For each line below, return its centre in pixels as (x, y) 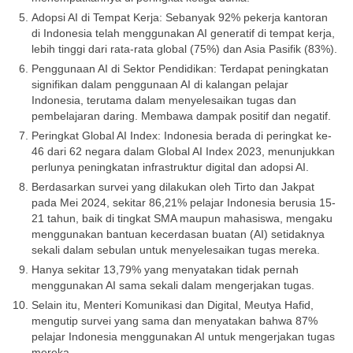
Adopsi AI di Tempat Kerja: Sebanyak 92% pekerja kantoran (180, 18)
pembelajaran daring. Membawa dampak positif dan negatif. (181, 116)
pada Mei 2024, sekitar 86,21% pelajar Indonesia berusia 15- (184, 203)
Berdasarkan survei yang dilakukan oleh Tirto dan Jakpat (173, 187)
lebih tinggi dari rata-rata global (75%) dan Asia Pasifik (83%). (184, 49)
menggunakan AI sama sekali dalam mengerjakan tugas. (173, 286)
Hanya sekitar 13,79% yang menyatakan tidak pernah (165, 270)
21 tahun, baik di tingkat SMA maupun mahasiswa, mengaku (182, 219)
